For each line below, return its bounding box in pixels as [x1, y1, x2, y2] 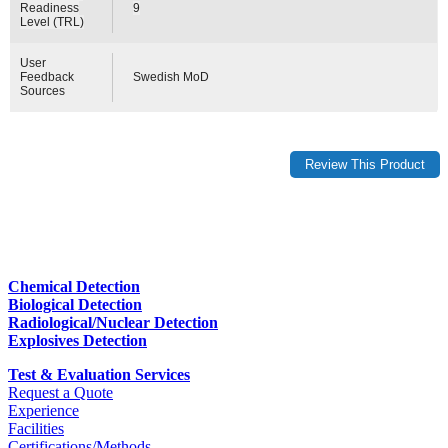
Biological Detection [8, 296, 142, 314]
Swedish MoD [133, 69, 210, 84]
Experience [8, 402, 79, 420]
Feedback [20, 69, 75, 84]
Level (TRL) [20, 14, 85, 29]
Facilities [8, 420, 64, 438]
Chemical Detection [8, 278, 140, 296]
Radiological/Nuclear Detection [8, 314, 218, 332]
